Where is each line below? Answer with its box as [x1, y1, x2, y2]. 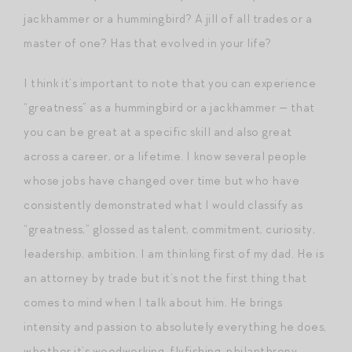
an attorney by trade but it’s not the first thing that [24, 269, 306, 286]
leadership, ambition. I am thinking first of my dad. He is [24, 245, 324, 262]
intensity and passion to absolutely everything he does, [24, 318, 327, 335]
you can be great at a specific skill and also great [24, 123, 292, 140]
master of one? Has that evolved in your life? [24, 35, 272, 51]
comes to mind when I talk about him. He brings [24, 294, 282, 310]
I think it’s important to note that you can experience [24, 75, 316, 91]
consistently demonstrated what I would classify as [24, 196, 302, 213]
